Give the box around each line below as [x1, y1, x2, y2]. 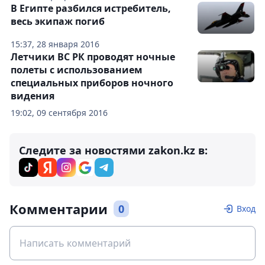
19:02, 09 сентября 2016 [11, 107, 108, 119]
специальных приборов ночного [11, 76, 173, 90]
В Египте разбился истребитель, [11, 2, 171, 15]
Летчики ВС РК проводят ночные [11, 50, 175, 64]
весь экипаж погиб [11, 15, 105, 28]
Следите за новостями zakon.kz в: [19, 143, 208, 158]
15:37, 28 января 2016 [11, 38, 99, 50]
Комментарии [9, 200, 108, 218]
